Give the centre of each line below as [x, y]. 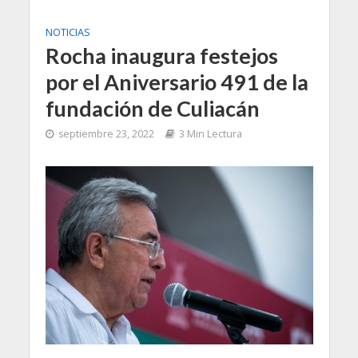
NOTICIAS [68, 32]
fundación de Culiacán [152, 108]
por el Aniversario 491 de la [177, 82]
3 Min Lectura [210, 133]
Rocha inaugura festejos [161, 55]
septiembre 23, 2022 [106, 133]
